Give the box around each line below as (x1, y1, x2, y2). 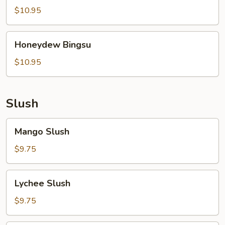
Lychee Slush (15, 177, 70, 189)
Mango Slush (15, 126, 69, 138)
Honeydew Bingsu (15, 39, 91, 51)
